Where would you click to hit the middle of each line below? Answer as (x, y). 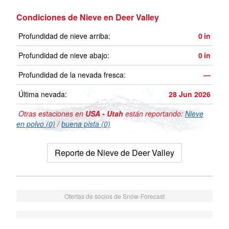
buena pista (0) (86, 124)
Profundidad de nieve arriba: (64, 36)
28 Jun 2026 (190, 94)
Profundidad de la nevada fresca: (72, 75)
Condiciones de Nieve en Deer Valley (88, 17)
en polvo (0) (36, 124)
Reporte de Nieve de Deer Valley (114, 153)
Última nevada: (43, 94)
